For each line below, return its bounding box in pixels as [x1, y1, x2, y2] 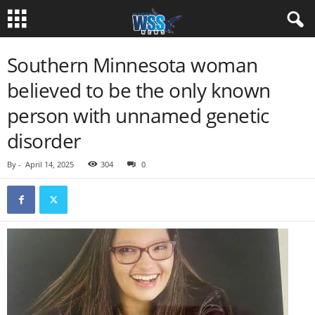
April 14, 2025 [25, 159, 74, 169]
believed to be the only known [7, 77, 271, 103]
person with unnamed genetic [7, 102, 269, 129]
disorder [7, 127, 81, 154]
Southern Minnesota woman [7, 51, 258, 78]
